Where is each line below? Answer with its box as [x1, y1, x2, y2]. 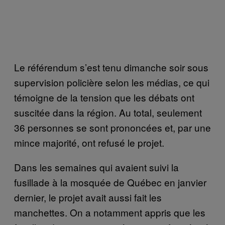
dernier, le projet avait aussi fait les [14, 190, 162, 204]
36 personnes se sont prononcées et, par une [14, 120, 211, 134]
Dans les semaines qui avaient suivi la [14, 160, 179, 174]
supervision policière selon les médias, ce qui [14, 75, 209, 89]
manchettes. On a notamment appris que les [14, 205, 205, 219]
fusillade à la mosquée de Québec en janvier [14, 175, 206, 189]
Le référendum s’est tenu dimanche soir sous [14, 60, 208, 74]
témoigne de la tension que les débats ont [14, 90, 194, 104]
